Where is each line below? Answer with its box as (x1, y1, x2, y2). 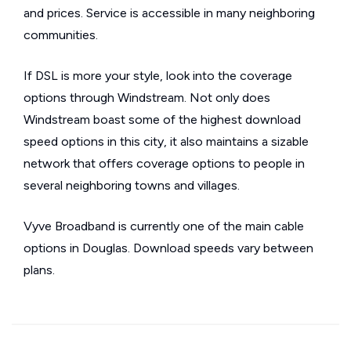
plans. (24, 262, 55, 277)
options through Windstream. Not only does (24, 90, 270, 105)
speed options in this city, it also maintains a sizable (24, 134, 309, 149)
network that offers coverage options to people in (24, 156, 305, 171)
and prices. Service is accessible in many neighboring (24, 5, 315, 20)
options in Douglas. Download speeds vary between (24, 241, 313, 255)
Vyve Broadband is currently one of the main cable (24, 219, 304, 233)
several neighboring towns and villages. (24, 178, 240, 193)
